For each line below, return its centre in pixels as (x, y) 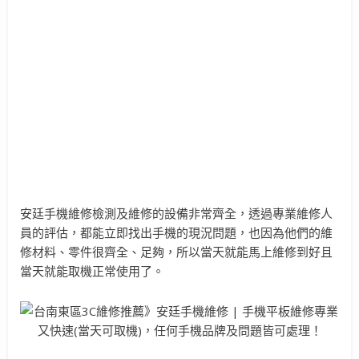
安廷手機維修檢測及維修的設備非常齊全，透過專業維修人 (176, 213)
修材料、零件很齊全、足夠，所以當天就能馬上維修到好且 (176, 251)
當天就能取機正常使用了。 (92, 270)
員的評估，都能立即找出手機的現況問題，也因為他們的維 (176, 232)
